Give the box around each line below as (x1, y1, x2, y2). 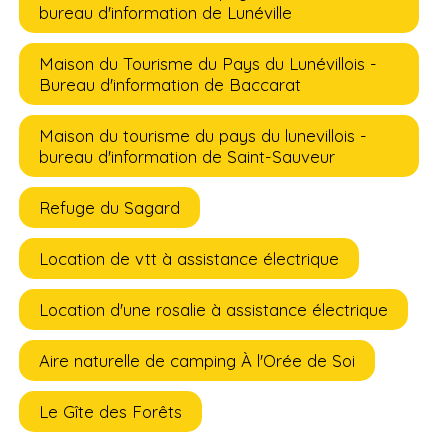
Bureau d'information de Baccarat (39, 74, 302, 96)
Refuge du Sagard (39, 197, 181, 219)
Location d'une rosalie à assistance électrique (39, 299, 389, 321)
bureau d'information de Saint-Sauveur (39, 146, 336, 168)
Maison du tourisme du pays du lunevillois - (39, 125, 368, 147)
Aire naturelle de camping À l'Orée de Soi (39, 350, 356, 372)
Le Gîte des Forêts (39, 401, 183, 423)
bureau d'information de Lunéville (39, 2, 293, 24)
